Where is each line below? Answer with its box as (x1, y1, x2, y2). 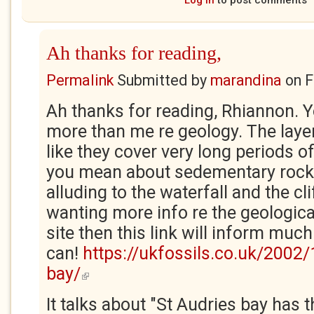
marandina (210, 71, 282, 89)
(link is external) (81, 265, 152, 278)
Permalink (46, 71, 114, 89)
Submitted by (114, 71, 210, 89)
